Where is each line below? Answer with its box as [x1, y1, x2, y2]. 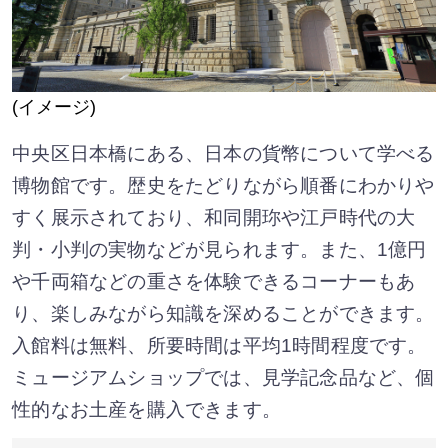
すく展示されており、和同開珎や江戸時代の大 [12, 207, 416, 229]
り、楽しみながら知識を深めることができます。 [12, 303, 435, 325]
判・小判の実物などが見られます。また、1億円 [12, 239, 427, 261]
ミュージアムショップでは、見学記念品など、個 [12, 367, 435, 389]
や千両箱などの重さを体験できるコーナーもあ [12, 271, 416, 293]
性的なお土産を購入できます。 [12, 399, 281, 421]
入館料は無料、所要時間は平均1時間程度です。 [12, 335, 427, 357]
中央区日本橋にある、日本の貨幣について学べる [12, 143, 435, 165]
